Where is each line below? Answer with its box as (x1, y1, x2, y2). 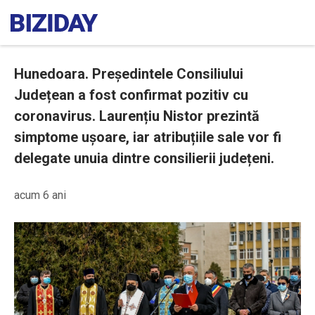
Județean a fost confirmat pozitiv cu (14, 86, 248, 103)
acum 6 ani (14, 188, 66, 202)
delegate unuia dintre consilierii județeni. (14, 150, 274, 167)
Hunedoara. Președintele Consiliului (14, 65, 243, 82)
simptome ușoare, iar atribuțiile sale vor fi (14, 129, 281, 146)
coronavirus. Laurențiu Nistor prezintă (14, 108, 259, 124)
